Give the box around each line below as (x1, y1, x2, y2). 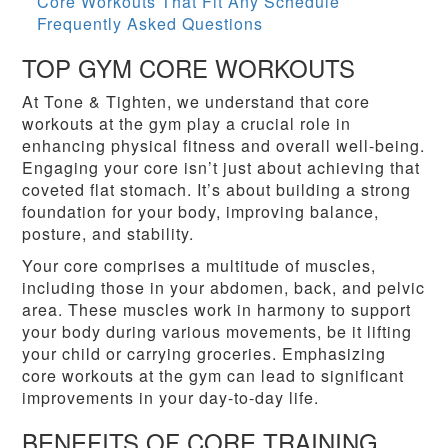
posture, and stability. (22, 222, 195, 246)
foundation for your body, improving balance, (22, 200, 380, 224)
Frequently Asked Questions (37, 12, 264, 36)
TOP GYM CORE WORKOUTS (22, 50, 356, 86)
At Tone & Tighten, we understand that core (22, 90, 371, 114)
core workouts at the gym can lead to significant (22, 364, 405, 388)
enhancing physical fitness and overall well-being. (22, 134, 426, 158)
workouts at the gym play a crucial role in (22, 112, 352, 136)
